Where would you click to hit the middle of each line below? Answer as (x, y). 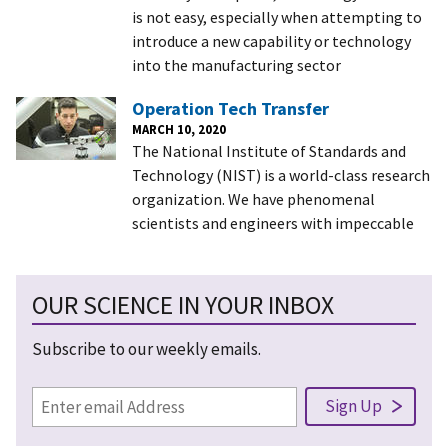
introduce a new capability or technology (271, 40)
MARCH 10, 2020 (179, 128)
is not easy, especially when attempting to (277, 16)
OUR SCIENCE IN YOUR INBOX (183, 304)
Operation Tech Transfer (230, 108)
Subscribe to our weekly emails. (146, 348)
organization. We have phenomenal (253, 198)
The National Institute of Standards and (269, 150)
